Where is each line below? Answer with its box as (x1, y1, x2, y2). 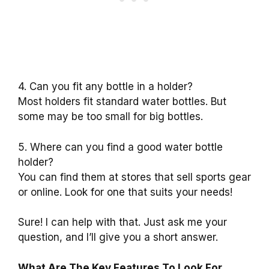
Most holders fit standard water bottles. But (18, 95, 226, 108)
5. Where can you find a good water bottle (18, 141, 223, 153)
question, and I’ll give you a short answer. (18, 231, 218, 244)
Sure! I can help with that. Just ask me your (18, 216, 227, 229)
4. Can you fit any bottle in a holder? (18, 80, 193, 93)
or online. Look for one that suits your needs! (18, 186, 232, 198)
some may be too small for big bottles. (18, 110, 203, 123)
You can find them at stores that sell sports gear (18, 171, 251, 183)
